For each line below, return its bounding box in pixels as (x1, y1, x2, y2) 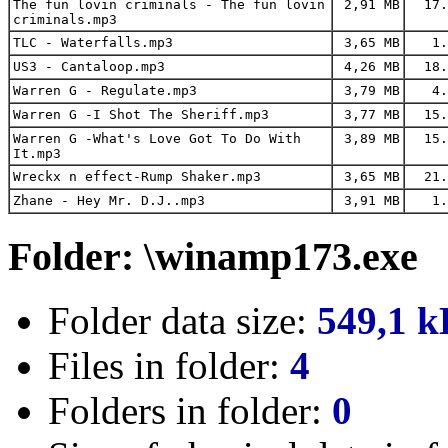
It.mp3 (13, 146, 61, 161)
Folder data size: (48, 299, 317, 343)
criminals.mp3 (13, 12, 117, 27)
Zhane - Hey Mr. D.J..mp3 (13, 193, 205, 208)
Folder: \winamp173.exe (8, 233, 418, 279)
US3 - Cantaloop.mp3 (13, 59, 165, 74)
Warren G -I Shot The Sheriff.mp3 (13, 107, 269, 122)
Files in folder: (48, 344, 290, 388)
